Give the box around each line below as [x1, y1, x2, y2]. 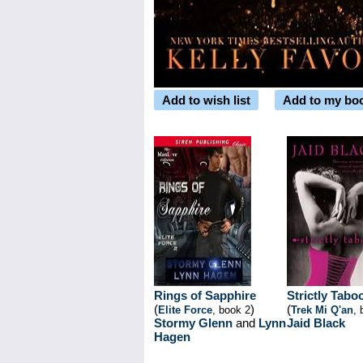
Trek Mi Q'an [291, 304, 353, 316]
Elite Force [158, 304, 212, 316]
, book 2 [212, 304, 250, 316]
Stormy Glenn [154, 316, 233, 330]
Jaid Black [287, 316, 345, 330]
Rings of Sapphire [154, 288, 256, 302]
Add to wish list [162, 93, 250, 107]
